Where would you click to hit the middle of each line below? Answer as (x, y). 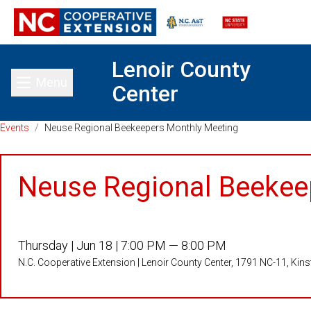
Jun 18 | (99, 245)
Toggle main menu (92, 91)
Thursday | (47, 245)
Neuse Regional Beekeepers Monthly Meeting (141, 128)
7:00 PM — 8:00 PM (174, 245)
